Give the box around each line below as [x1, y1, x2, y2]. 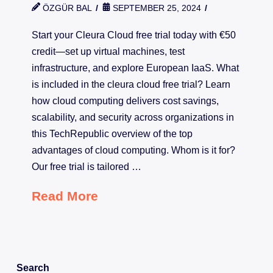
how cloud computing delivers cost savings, [31, 95, 219, 106]
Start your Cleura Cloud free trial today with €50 [31, 29, 236, 40]
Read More [31, 188, 98, 203]
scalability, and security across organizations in [31, 112, 234, 122]
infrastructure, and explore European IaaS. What [31, 62, 239, 73]
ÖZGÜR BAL [40, 3, 92, 13]
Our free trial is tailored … [31, 161, 141, 172]
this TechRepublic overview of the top [31, 128, 193, 139]
